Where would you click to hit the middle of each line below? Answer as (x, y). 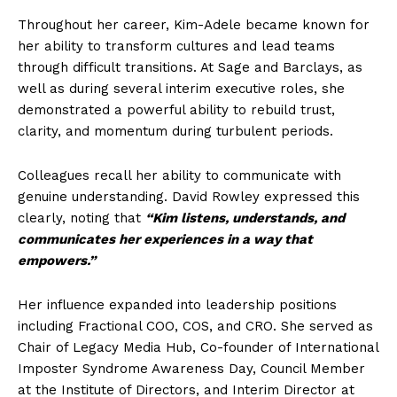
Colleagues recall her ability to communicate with (179, 175)
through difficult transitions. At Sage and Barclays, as (190, 67)
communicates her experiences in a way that (165, 239)
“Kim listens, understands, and (245, 218)
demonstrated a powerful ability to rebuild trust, (176, 110)
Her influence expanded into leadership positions (177, 305)
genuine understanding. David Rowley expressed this (189, 197)
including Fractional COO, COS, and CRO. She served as (195, 326)
